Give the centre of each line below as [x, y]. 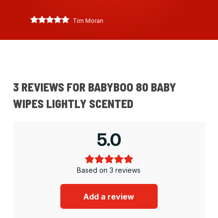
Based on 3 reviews [109, 170]
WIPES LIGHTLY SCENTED [73, 104]
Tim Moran [88, 21]
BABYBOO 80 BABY [132, 87]
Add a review [109, 197]
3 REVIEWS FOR [50, 87]
